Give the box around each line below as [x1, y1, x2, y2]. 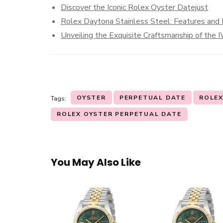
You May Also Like [51, 155, 141, 170]
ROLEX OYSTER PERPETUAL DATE [57, 110, 182, 118]
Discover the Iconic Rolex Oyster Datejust [61, 2, 208, 13]
